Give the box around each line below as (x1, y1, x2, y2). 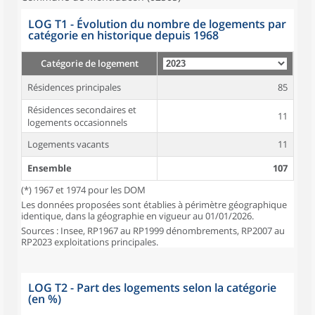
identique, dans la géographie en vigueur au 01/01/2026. (21, 210, 254, 222)
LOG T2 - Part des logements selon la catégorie (28, 280, 276, 295)
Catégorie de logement (40, 57, 139, 70)
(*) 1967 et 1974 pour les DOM (21, 184, 146, 196)
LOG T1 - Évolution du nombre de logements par (28, 16, 286, 32)
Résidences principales (27, 81, 121, 94)
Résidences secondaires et (27, 103, 136, 116)
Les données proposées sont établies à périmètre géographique (21, 198, 287, 211)
